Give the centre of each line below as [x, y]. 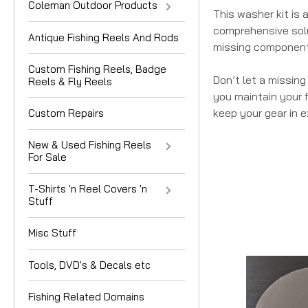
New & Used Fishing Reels [90, 145]
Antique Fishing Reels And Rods [103, 37]
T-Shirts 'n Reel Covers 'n [88, 189]
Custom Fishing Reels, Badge [97, 69]
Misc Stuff [52, 233]
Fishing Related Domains [86, 296]
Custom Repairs [66, 113]
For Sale [47, 157]
